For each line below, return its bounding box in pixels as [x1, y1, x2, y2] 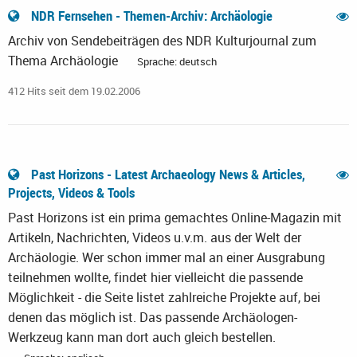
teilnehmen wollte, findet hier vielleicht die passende [8, 269, 303, 287]
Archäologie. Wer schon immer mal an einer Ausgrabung [8, 249, 325, 267]
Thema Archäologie [8, 52, 121, 70]
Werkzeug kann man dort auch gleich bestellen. [8, 328, 276, 347]
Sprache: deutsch [137, 54, 217, 69]
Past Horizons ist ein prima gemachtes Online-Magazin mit [8, 209, 342, 227]
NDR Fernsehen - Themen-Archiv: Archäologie [28, 6, 276, 25]
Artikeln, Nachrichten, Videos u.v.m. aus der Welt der [8, 229, 301, 247]
